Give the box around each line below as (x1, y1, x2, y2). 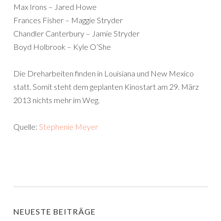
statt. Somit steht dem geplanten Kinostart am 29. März (13, 82, 199, 91)
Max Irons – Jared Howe (13, 2, 97, 11)
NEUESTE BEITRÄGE (13, 207, 96, 216)
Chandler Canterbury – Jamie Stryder (13, 29, 140, 38)
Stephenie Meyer (39, 122, 98, 131)
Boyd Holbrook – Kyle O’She (13, 42, 111, 51)
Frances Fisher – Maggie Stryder (13, 15, 123, 25)
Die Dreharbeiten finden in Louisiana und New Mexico (13, 69, 194, 78)
